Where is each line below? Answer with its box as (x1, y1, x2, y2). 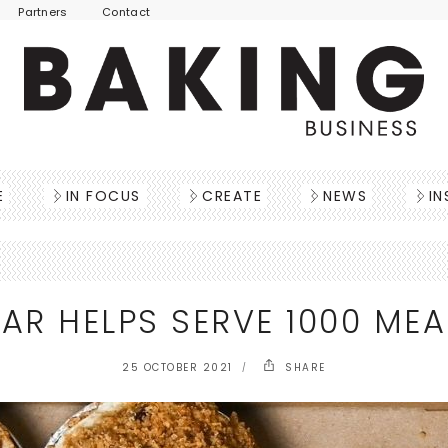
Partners (18, 4, 68, 20)
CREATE (202, 186, 262, 206)
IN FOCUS (65, 186, 141, 206)
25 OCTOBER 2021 (122, 360, 233, 375)
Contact (102, 4, 151, 20)
